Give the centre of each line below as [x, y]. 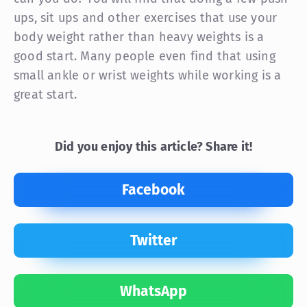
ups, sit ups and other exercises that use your [146, 17]
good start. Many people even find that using [145, 56]
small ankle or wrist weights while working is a [148, 75]
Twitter [153, 240]
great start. [46, 94]
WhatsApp [153, 291]
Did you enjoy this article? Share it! [153, 146]
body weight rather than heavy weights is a [139, 37]
